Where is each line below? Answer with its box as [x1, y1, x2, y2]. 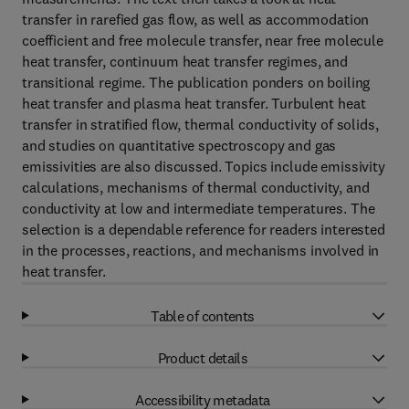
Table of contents [151, 306, 255, 325]
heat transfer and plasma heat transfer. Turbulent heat [22, 94, 366, 112]
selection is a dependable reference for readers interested [22, 220, 385, 238]
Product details [157, 348, 248, 367]
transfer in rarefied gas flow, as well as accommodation [22, 10, 370, 28]
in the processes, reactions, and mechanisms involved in [22, 241, 380, 259]
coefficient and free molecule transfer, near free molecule [22, 31, 383, 49]
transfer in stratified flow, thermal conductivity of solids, [22, 115, 379, 133]
